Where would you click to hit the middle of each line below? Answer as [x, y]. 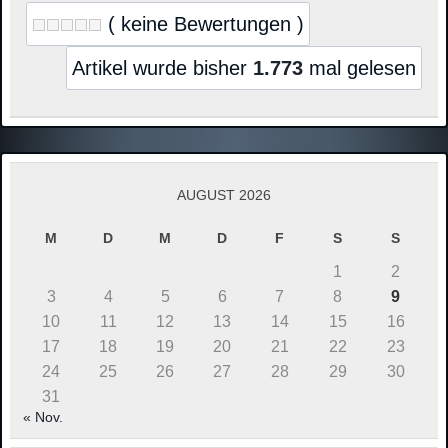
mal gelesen [359, 68]
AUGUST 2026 [223, 195]
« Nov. [42, 417]
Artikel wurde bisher [162, 68]
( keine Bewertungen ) [203, 24]
